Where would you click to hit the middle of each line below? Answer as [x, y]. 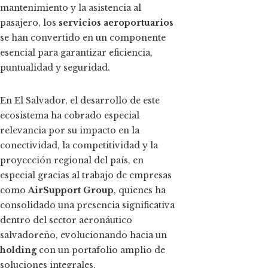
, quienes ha [140, 190]
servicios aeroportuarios [116, 22]
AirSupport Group [71, 190]
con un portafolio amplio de [102, 250]
